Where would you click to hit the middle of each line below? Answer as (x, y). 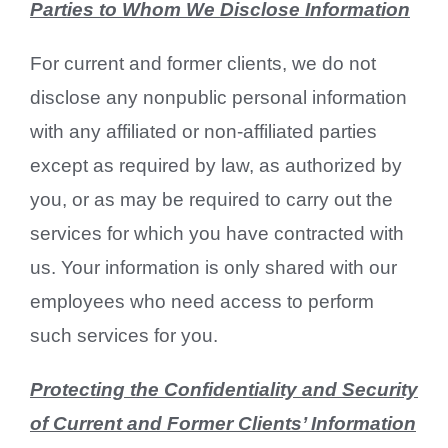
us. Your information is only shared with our (213, 267)
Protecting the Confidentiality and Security (223, 389)
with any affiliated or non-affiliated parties (203, 131)
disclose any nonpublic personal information (218, 97)
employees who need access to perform (201, 301)
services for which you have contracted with (216, 233)
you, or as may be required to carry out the (211, 199)
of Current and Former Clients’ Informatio (216, 423)
